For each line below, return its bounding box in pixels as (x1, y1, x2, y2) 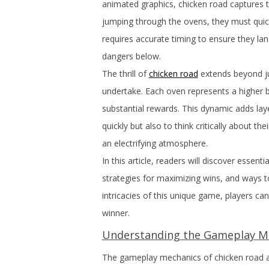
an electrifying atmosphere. (101, 138, 208, 149)
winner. (101, 207, 130, 219)
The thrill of (101, 68, 149, 79)
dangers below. (101, 50, 161, 62)
